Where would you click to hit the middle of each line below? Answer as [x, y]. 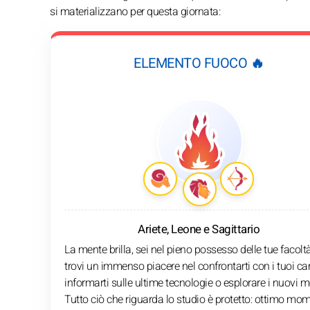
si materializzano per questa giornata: [135, 11]
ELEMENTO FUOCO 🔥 [199, 63]
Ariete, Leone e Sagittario [199, 229]
